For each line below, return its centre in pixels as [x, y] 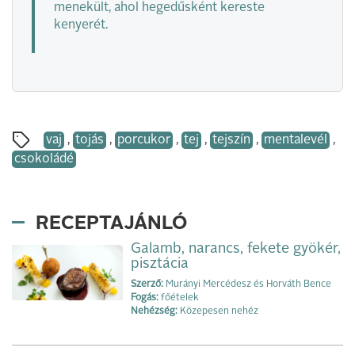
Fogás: [145, 298]
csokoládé [44, 160]
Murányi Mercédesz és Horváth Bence [247, 285]
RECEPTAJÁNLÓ [111, 225]
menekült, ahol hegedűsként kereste [159, 8]
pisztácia [160, 264]
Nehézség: [154, 312]
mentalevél [296, 141]
